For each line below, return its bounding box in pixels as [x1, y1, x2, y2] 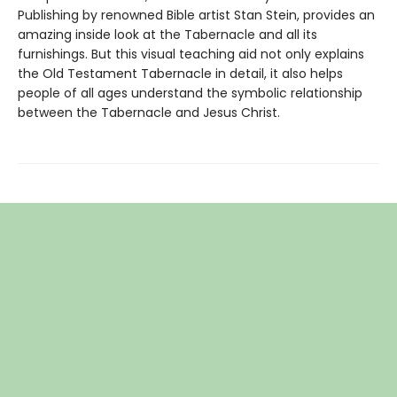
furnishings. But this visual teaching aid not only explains [18, 45, 364, 63]
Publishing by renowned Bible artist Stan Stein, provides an [18, 6, 375, 24]
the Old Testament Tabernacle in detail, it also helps [18, 65, 343, 82]
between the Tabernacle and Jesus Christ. [18, 104, 280, 121]
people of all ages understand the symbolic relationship [18, 84, 362, 102]
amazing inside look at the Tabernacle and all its [18, 26, 317, 43]
